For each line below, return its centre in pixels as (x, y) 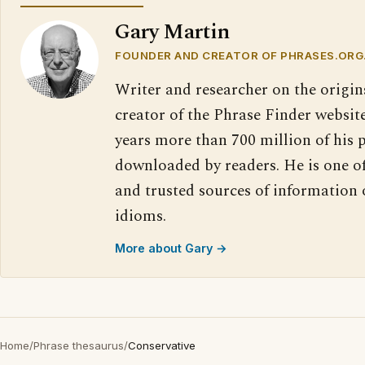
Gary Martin (172, 32)
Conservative (162, 345)
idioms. (141, 216)
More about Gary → (171, 248)
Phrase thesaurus (79, 345)
